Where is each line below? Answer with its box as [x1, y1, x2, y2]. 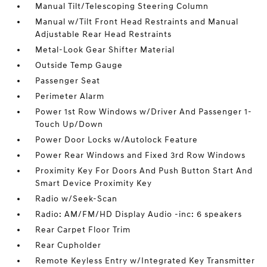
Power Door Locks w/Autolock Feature [35, 135, 198, 145]
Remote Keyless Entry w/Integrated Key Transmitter [35, 256, 256, 266]
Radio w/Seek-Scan [35, 194, 118, 204]
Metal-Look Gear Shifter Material [35, 45, 175, 55]
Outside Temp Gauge [35, 60, 123, 70]
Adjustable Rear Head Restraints [35, 29, 172, 39]
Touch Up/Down [35, 119, 104, 129]
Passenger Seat [35, 76, 101, 86]
